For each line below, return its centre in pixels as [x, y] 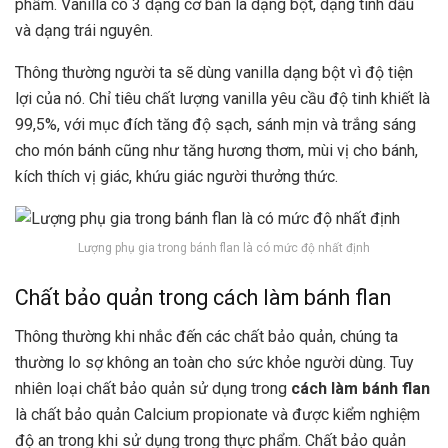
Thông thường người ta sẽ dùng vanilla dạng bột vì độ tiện [214, 72]
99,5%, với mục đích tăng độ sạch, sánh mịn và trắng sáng [215, 124]
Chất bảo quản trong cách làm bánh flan [203, 297]
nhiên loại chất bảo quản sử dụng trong [153, 388]
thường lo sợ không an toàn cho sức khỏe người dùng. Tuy [214, 362]
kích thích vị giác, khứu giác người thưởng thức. [176, 176]
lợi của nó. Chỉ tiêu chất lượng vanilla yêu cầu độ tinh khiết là [222, 98]
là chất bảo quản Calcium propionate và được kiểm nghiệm [217, 414]
